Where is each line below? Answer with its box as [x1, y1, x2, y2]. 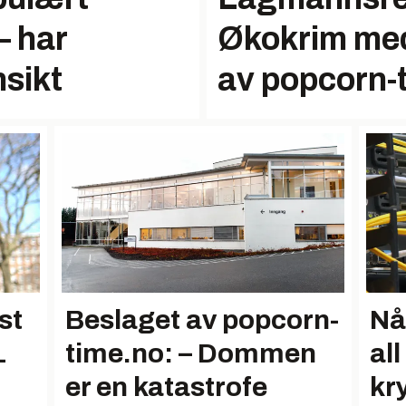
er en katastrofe [65, 372, 267, 401]
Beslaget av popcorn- [65, 304, 339, 334]
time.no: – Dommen [65, 338, 316, 368]
